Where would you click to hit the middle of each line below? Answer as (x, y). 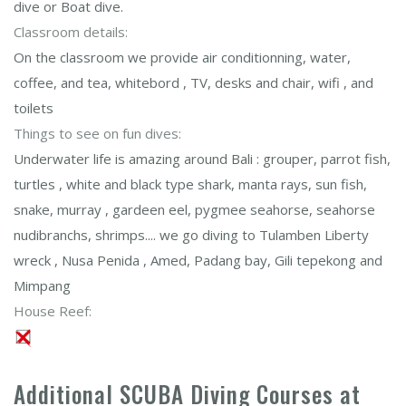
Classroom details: (71, 32)
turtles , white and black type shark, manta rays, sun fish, (190, 184)
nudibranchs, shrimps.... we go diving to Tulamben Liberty (191, 235)
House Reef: (53, 311)
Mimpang (42, 285)
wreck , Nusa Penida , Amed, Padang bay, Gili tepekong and (198, 260)
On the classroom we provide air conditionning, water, (182, 57)
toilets (34, 108)
